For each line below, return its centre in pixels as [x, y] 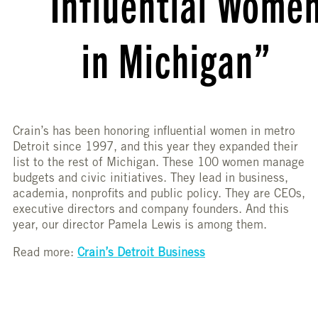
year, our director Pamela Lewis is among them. [140, 226]
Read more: [45, 254]
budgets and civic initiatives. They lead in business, [150, 180]
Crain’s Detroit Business [141, 254]
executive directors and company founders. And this [151, 211]
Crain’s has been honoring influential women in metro [154, 133]
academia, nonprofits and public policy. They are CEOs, [159, 195]
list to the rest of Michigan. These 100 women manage [159, 164]
